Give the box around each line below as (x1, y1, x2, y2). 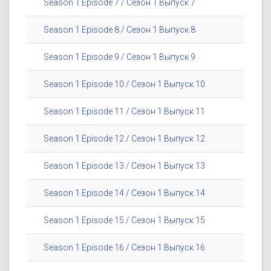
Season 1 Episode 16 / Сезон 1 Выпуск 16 (44, 243, 205, 253)
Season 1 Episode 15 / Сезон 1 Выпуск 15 (44, 215, 205, 226)
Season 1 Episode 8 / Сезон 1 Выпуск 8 (44, 25, 195, 35)
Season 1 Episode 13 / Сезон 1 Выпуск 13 (44, 161, 205, 171)
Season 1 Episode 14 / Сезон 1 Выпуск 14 (44, 188, 205, 198)
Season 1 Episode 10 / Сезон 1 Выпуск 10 (44, 79, 205, 90)
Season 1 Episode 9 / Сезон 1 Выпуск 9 (44, 52, 195, 62)
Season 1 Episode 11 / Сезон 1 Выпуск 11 (44, 106, 205, 117)
